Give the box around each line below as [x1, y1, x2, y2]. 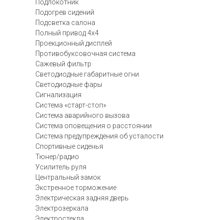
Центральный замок [35, 173, 101, 181]
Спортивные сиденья [35, 142, 103, 150]
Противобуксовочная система [35, 50, 136, 57]
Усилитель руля [35, 163, 86, 171]
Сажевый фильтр [35, 60, 91, 68]
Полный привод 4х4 [35, 29, 99, 37]
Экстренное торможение [35, 184, 116, 192]
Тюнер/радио [35, 153, 79, 161]
